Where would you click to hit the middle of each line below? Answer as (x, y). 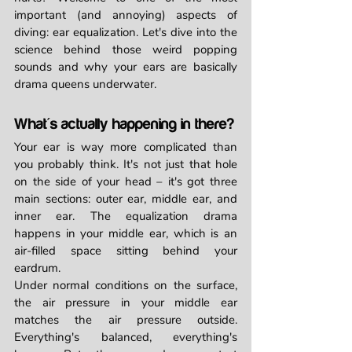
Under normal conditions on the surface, (126, 285)
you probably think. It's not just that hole (126, 164)
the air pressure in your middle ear (126, 302)
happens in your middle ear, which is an (126, 233)
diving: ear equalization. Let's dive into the (126, 32)
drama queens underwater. (85, 84)
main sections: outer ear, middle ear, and (126, 199)
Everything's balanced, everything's (126, 337)
